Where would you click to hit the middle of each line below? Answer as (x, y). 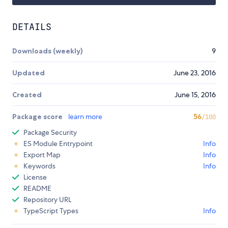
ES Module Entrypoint (58, 144)
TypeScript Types (51, 211)
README (37, 189)
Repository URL (47, 200)
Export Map (42, 155)
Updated (28, 73)
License (35, 177)
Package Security (50, 133)
